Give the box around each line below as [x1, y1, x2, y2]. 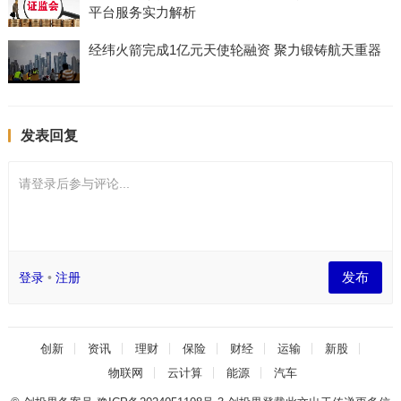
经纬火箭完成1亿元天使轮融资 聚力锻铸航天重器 [88, 41, 381, 57]
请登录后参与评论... [18, 175, 130, 191]
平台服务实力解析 [88, 4, 196, 20]
